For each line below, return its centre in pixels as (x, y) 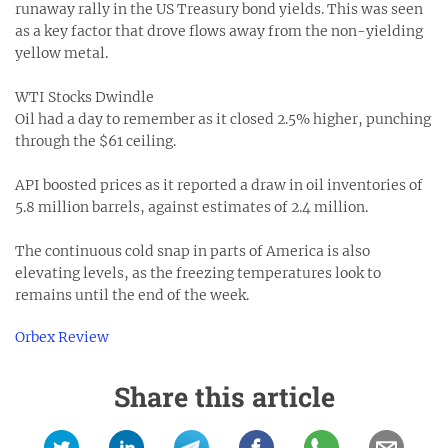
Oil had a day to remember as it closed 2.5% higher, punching (223, 119)
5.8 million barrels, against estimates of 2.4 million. (191, 207)
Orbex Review (62, 337)
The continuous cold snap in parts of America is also (192, 251)
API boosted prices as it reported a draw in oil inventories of (219, 185)
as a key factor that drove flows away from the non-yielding (219, 31)
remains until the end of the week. (132, 295)
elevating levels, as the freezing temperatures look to (198, 273)
